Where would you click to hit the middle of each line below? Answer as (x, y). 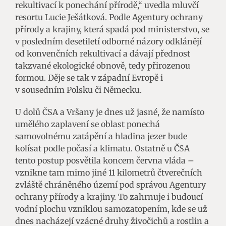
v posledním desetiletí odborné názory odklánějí (108, 41)
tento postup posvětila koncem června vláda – (105, 160)
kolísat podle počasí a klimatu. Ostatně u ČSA (102, 148)
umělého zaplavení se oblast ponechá (88, 124)
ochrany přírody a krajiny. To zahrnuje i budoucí (109, 196)
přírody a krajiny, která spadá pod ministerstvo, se (112, 29)
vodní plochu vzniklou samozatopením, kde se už (111, 209)
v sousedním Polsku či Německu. (78, 90)
